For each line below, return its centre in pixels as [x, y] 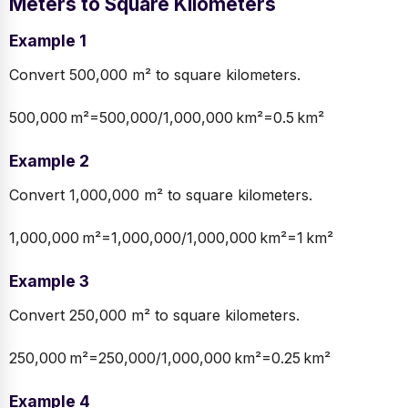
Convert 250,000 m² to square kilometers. [154, 316]
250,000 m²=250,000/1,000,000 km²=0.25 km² [170, 358]
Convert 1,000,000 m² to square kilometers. [161, 195]
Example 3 [49, 281]
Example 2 [49, 161]
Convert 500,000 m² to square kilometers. [155, 75]
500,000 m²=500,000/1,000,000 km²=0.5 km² [167, 118]
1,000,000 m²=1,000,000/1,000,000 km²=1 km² [171, 238]
